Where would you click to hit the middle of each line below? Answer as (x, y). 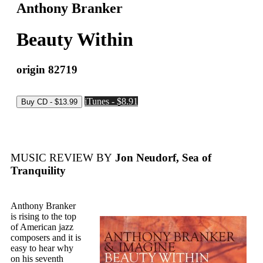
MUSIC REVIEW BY (61, 158)
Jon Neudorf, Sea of (162, 158)
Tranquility (38, 171)
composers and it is (46, 238)
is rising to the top (43, 217)
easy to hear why (42, 248)
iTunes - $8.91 (111, 101)
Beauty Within (75, 40)
